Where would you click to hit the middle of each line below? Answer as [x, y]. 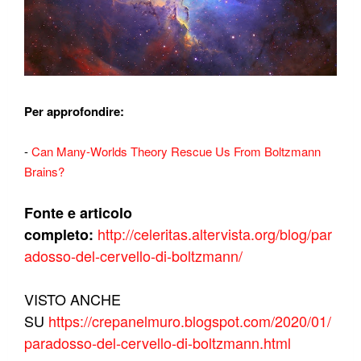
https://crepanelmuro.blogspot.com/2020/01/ [190, 320]
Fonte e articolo [78, 212]
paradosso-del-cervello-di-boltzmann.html [158, 342]
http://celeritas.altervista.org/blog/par [215, 233]
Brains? [44, 171]
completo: [59, 234]
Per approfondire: [76, 111]
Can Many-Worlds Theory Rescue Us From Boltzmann [176, 151]
